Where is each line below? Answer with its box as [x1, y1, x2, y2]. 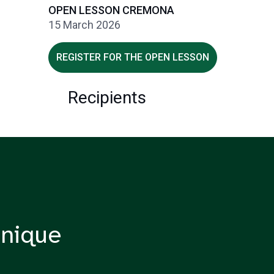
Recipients [68, 87, 146, 108]
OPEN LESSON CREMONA [48, 4, 174, 17]
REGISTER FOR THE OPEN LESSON [56, 51, 209, 63]
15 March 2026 [48, 18, 120, 31]
